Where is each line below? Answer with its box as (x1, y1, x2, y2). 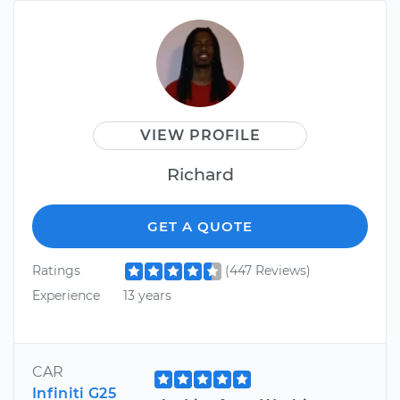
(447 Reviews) (224, 262, 311, 279)
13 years (122, 287, 171, 304)
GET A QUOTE (147, 218, 253, 236)
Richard (166, 163, 234, 186)
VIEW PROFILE (139, 127, 261, 145)
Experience (32, 287, 100, 304)
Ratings (32, 262, 80, 279)
